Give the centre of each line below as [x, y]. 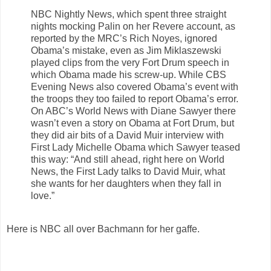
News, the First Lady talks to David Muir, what [128, 171]
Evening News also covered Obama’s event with [135, 87]
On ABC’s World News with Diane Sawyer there [133, 111]
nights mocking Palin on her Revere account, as [133, 26]
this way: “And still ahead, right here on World [128, 159]
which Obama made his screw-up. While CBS [129, 74]
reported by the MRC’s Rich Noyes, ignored [124, 38]
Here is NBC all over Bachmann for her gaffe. [103, 229]
